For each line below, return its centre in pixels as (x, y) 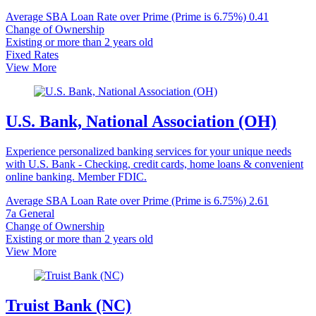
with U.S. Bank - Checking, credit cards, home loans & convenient (154, 164)
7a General (30, 214)
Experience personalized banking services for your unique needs (148, 152)
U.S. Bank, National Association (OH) (141, 122)
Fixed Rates (32, 55)
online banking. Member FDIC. (76, 177)
